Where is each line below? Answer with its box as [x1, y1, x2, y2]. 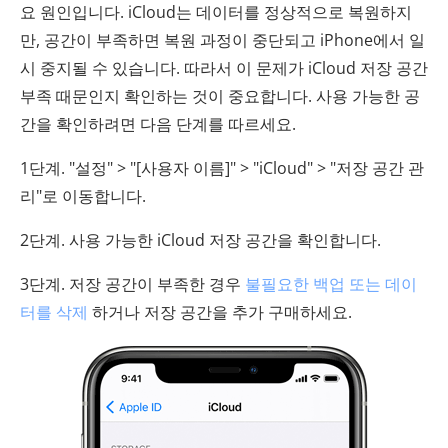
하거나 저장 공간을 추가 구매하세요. [88, 301, 352, 324]
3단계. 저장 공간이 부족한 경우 [20, 273, 245, 296]
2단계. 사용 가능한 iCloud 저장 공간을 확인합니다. [20, 229, 381, 252]
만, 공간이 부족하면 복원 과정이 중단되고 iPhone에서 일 [20, 29, 425, 52]
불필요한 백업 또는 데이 [245, 273, 417, 296]
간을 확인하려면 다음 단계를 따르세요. [20, 113, 296, 136]
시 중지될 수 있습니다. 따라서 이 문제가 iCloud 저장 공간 [20, 57, 428, 80]
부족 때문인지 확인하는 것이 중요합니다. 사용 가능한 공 [20, 85, 420, 108]
